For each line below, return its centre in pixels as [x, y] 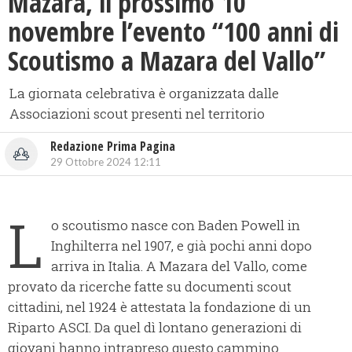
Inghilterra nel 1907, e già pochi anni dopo [181, 246]
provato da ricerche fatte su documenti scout [150, 287]
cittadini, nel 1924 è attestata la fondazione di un [159, 307]
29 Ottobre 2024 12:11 [106, 162]
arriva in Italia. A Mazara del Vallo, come [179, 266]
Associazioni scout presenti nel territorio [137, 114]
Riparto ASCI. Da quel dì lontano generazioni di [155, 328]
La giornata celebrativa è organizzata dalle [144, 93]
